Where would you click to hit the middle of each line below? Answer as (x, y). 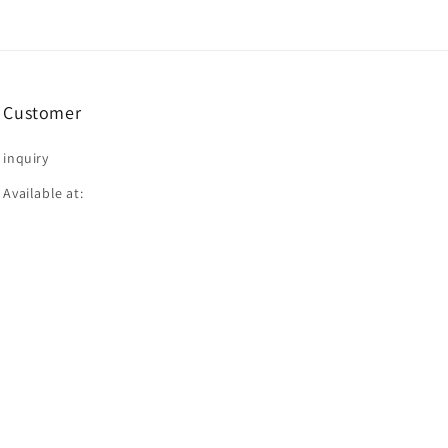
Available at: (43, 193)
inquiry (26, 158)
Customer (42, 112)
